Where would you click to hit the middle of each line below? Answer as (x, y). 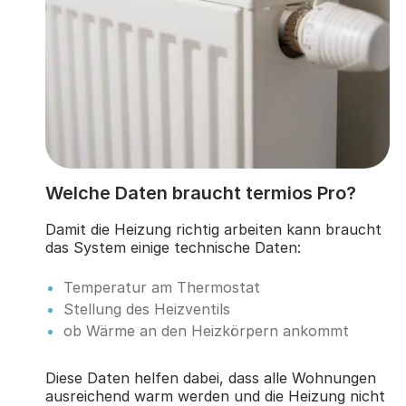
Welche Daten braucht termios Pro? (200, 193)
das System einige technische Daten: (173, 247)
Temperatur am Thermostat (161, 287)
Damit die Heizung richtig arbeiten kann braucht (213, 229)
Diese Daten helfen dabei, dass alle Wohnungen (210, 377)
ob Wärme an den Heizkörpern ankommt (206, 330)
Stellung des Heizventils (146, 309)
